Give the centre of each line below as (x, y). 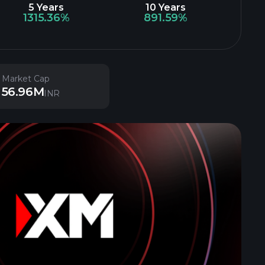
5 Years (46, 7)
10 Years (166, 7)
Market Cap (25, 79)
